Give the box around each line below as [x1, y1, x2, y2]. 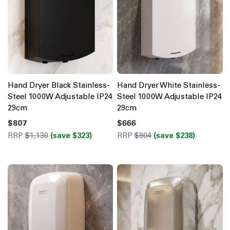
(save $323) [50, 130, 92, 140]
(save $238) [154, 130, 195, 140]
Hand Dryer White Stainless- [117, 80, 220, 90]
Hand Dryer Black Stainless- [7, 80, 110, 90]
